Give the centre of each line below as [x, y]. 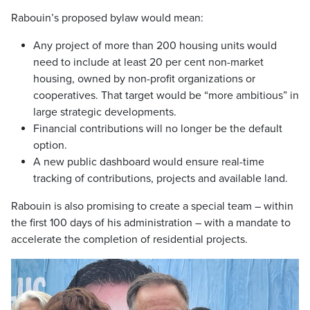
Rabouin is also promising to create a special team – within [152, 206]
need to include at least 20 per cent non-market [148, 62]
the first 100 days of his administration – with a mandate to [151, 222]
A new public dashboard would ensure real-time [149, 162]
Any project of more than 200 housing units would [155, 45]
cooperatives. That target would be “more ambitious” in [166, 95]
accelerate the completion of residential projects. [129, 239]
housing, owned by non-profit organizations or [144, 79]
